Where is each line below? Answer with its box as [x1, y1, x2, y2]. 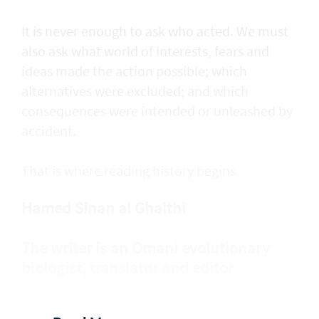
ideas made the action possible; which [21, 62, 247, 80]
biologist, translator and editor [21, 256, 234, 278]
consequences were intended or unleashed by [21, 102, 293, 120]
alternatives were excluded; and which [21, 82, 249, 100]
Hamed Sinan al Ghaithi [21, 197, 186, 218]
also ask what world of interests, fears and [21, 42, 269, 61]
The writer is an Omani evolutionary [21, 236, 270, 258]
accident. [21, 122, 76, 140]
